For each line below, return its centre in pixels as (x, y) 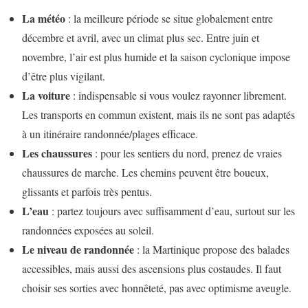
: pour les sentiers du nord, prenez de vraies (187, 153)
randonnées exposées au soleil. (88, 230)
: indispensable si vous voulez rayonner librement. (178, 96)
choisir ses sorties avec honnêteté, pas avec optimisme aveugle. (157, 288)
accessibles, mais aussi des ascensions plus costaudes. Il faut (152, 269)
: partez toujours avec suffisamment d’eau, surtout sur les (172, 211)
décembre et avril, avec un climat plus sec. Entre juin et (141, 38)
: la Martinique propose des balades (212, 250)
